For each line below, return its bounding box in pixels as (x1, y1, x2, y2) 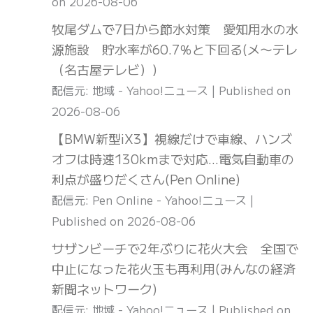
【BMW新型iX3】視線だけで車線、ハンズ (52, 129, 293, 148)
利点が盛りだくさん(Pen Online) (52, 170, 240, 189)
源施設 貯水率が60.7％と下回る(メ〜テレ (52, 40, 298, 59)
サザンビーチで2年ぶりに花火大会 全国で (52, 239, 298, 258)
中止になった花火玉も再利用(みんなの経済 (52, 259, 296, 278)
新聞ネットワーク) (52, 279, 157, 298)
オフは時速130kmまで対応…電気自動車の (52, 150, 294, 168)
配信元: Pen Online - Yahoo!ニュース (52, 191, 250, 209)
